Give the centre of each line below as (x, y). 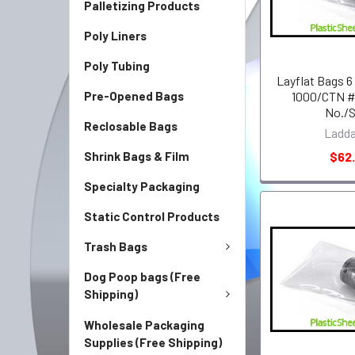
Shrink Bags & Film (137, 156)
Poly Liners (115, 35)
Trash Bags (116, 246)
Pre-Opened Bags (134, 95)
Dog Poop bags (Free (142, 277)
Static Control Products (152, 216)
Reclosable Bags (131, 126)
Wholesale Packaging (144, 324)
